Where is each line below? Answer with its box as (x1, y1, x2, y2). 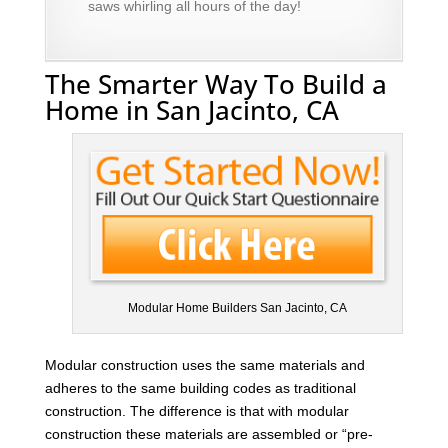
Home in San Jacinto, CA (44, 91, 339, 128)
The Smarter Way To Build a (44, 65, 387, 102)
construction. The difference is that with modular (44, 402, 349, 419)
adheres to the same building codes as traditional (44, 379, 356, 396)
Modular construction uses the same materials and (44, 356, 365, 373)
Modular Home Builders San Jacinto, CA (128, 300, 348, 315)
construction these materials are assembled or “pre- (44, 425, 373, 442)
